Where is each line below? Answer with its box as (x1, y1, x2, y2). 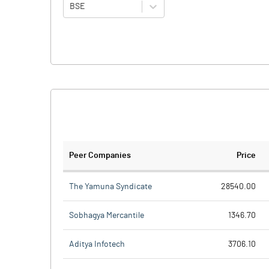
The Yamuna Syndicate (69, 182, 152, 191)
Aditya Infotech (69, 240, 125, 249)
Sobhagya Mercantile (69, 211, 144, 220)
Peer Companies (69, 151, 131, 160)
